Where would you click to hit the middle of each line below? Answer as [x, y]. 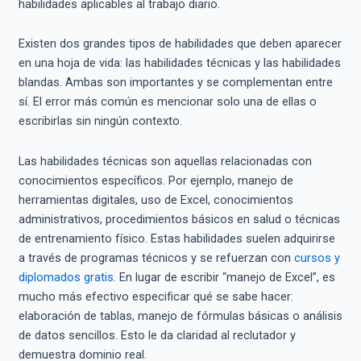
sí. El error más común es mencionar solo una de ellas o [167, 102]
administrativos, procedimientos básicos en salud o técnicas [179, 219]
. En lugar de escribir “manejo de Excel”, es [224, 277]
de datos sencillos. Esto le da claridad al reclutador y [157, 335]
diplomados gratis [66, 277]
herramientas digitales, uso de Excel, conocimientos [156, 199]
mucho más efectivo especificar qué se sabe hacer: [156, 296]
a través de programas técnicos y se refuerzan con [156, 257]
